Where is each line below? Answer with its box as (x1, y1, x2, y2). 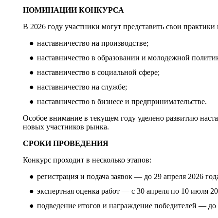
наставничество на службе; (36, 82, 127, 91)
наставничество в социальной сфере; (36, 68, 160, 76)
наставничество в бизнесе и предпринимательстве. (36, 97, 207, 106)
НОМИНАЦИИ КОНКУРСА (23, 5, 125, 14)
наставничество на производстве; (36, 38, 148, 47)
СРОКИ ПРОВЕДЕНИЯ (23, 139, 109, 147)
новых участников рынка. (23, 122, 109, 131)
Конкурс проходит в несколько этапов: (23, 155, 152, 164)
